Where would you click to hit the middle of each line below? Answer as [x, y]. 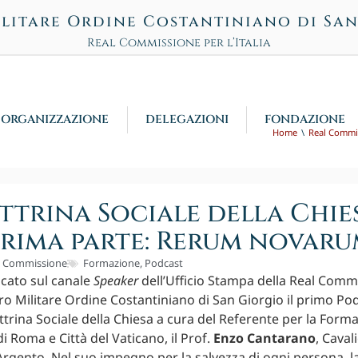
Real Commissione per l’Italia [179, 43]
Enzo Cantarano [264, 338]
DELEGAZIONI [187, 119]
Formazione [111, 263]
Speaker [115, 281]
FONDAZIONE [304, 119]
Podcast [163, 263]
